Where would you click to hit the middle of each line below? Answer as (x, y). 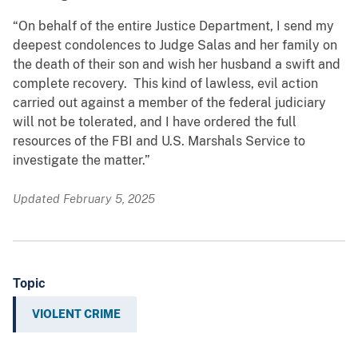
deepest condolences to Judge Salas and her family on (175, 46)
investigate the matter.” (82, 161)
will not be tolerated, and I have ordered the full (155, 122)
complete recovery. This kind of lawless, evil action (165, 84)
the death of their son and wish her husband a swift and (177, 65)
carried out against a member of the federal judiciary (169, 103)
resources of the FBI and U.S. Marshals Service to (159, 141)
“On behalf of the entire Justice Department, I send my (173, 26)
